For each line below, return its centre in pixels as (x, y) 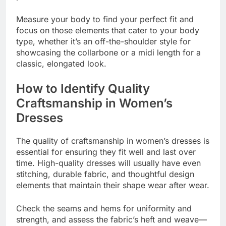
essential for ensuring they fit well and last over (106, 152)
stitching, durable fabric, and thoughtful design (105, 174)
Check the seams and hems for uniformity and (104, 208)
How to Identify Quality (83, 88)
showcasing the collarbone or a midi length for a (108, 52)
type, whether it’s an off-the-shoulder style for (103, 41)
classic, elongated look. (61, 63)
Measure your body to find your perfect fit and (105, 19)
